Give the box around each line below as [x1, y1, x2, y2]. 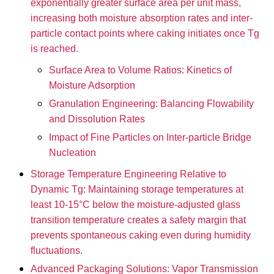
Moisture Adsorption [49, 80, 135, 91]
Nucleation [49, 147, 96, 158]
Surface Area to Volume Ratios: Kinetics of [49, 65, 232, 76]
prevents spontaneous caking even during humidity [31, 230, 251, 241]
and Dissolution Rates [49, 114, 145, 125]
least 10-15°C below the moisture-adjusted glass [31, 199, 240, 210]
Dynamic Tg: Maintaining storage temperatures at [31, 184, 243, 195]
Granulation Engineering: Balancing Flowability [49, 98, 254, 109]
